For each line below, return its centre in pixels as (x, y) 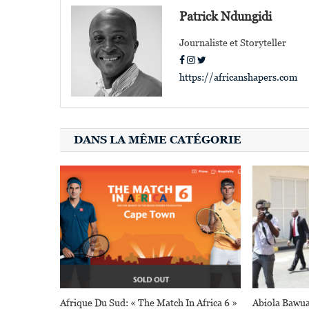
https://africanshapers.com (239, 78)
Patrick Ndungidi (226, 17)
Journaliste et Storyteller (233, 43)
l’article (100, 18)
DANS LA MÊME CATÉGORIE (158, 140)
